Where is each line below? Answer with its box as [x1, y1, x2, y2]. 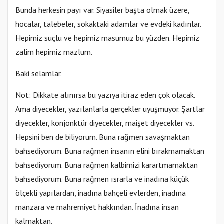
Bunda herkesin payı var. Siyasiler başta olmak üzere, [15, 5, 189, 15]
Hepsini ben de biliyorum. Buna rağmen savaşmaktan [15, 132, 190, 142]
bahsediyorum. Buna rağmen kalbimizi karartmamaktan [15, 160, 198, 170]
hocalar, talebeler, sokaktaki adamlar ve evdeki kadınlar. [15, 19, 201, 29]
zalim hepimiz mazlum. [15, 47, 92, 57]
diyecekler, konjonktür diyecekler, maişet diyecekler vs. [15, 118, 194, 128]
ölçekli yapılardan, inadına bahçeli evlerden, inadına [15, 188, 186, 198]
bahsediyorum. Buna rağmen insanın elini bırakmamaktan [15, 146, 204, 156]
